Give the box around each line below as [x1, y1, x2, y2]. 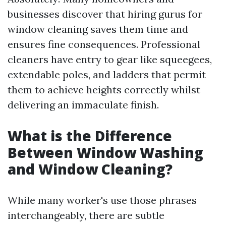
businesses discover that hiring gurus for [8, 8, 202, 20]
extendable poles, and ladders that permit [8, 68, 206, 81]
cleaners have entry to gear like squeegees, [8, 53, 212, 66]
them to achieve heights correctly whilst [8, 83, 200, 96]
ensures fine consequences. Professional [8, 38, 200, 50]
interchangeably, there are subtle [8, 209, 164, 221]
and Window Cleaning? [8, 159, 173, 179]
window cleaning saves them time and [8, 23, 188, 35]
